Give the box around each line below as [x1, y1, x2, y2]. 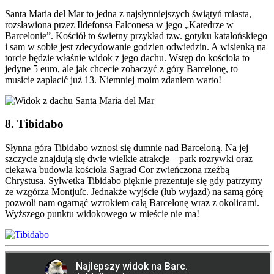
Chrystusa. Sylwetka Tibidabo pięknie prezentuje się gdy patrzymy [5, 176, 262, 187]
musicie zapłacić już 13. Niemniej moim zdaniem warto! [5, 74, 221, 85]
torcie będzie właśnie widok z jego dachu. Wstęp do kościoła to [5, 52, 250, 63]
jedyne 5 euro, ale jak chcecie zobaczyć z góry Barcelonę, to [5, 63, 238, 74]
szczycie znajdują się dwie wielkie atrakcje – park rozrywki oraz [5, 154, 253, 165]
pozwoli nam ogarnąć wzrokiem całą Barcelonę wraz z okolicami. [5, 198, 259, 209]
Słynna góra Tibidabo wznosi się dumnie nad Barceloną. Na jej [5, 143, 248, 154]
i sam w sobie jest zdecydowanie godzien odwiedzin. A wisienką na [5, 41, 266, 52]
